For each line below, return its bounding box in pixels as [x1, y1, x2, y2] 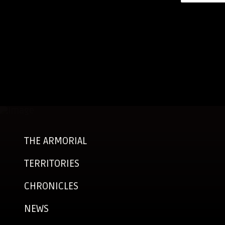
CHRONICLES [24, 180, 78, 192]
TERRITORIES [24, 158, 79, 170]
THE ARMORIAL [24, 135, 87, 147]
